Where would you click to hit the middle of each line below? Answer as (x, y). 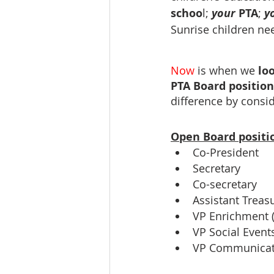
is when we (228, 70)
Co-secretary (225, 184)
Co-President (226, 152)
